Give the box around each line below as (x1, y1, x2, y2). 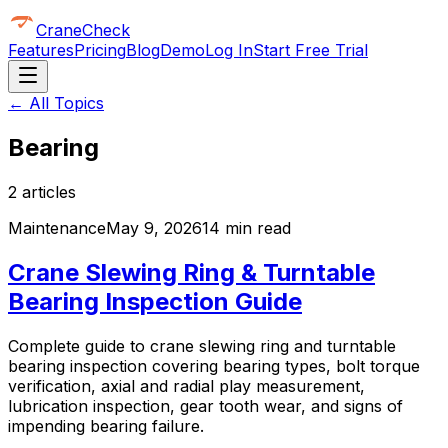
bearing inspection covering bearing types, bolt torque (8, 355, 420, 376)
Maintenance (8, 217, 106, 238)
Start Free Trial (253, 40, 368, 60)
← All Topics (8, 93, 104, 113)
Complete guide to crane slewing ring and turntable (8, 335, 396, 356)
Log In (205, 40, 253, 60)
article (17, 181, 68, 202)
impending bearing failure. (8, 415, 204, 436)
